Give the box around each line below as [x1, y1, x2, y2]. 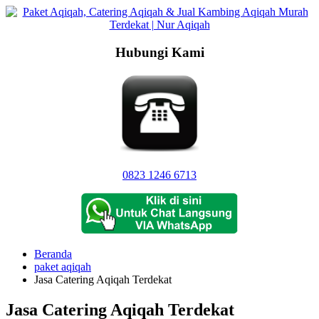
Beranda [34, 248, 72, 261]
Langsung [5, 5, 50, 17]
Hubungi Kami [115, 44, 204, 60]
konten [5, 31, 36, 43]
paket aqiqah [34, 261, 91, 273]
